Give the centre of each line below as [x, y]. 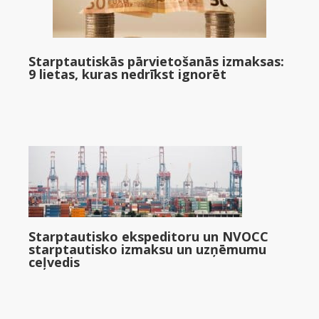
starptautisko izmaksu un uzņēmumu [147, 249]
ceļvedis [54, 262]
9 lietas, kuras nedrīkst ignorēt [127, 74]
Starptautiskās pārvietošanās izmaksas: [156, 61]
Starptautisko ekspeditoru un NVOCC [148, 236]
